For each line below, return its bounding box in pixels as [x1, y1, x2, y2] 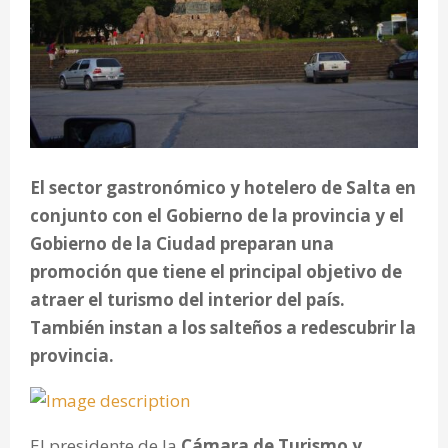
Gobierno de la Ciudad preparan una [30, 231, 334, 255]
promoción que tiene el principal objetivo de [30, 259, 402, 283]
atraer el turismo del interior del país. [30, 287, 345, 311]
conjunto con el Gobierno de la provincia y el [30, 203, 404, 227]
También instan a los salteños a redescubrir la [30, 315, 416, 339]
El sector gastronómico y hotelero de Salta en [30, 175, 416, 199]
